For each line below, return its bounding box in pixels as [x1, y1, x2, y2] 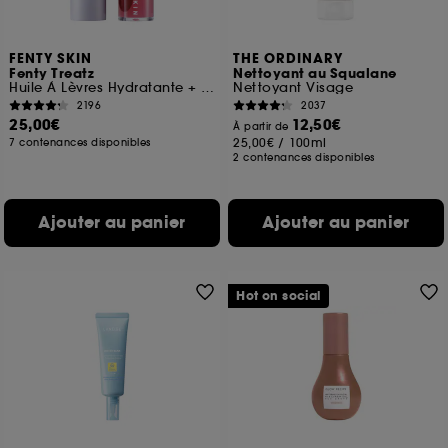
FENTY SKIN [9, 50, 93, 68]
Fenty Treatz [9, 65, 95, 83]
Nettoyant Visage [233, 79, 354, 96]
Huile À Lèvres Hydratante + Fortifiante [201, 79, 215, 96]
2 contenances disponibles [233, 151, 375, 164]
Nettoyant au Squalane [233, 65, 397, 83]
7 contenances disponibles [9, 136, 151, 149]
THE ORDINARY [233, 50, 344, 68]
